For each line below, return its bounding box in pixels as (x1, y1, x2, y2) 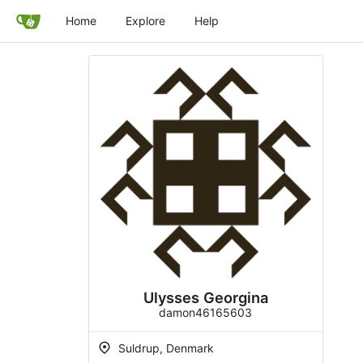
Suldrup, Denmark (114, 340, 214, 355)
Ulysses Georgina (143, 288, 268, 306)
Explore (126, 14, 165, 28)
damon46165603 (159, 305, 252, 319)
